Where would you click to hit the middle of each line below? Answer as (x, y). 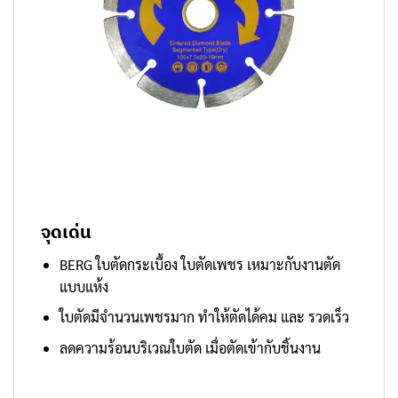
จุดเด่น (66, 231)
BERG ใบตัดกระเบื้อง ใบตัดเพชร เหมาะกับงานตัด (199, 264)
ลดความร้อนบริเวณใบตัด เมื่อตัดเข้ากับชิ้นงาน (190, 347)
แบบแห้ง (84, 286)
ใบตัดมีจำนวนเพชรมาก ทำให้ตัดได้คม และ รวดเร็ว (204, 317)
